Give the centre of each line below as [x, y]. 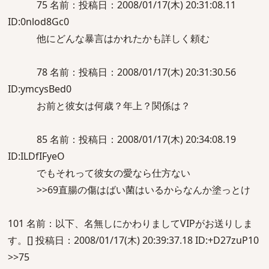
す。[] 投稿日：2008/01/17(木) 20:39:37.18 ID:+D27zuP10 [133, 240]
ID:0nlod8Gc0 [38, 22]
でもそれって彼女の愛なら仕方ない [99, 173]
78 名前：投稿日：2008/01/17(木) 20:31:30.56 [122, 72]
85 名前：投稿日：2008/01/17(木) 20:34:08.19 [122, 139]
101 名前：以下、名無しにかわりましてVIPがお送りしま [130, 223]
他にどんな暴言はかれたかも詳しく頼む [109, 38]
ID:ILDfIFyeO [36, 156]
